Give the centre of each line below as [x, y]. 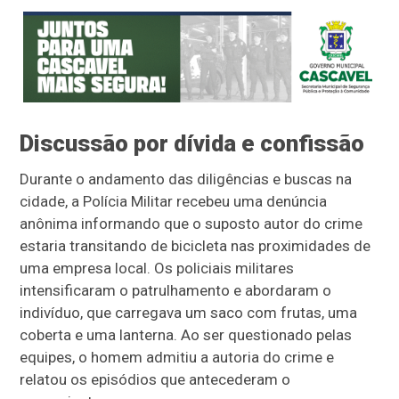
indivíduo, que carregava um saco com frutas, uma [189, 313]
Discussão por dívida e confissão [192, 144]
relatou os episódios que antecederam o [155, 380]
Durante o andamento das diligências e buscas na [186, 179]
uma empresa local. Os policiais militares [157, 269]
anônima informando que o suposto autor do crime [191, 224]
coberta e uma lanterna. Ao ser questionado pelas [186, 335]
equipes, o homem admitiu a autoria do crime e [177, 358]
